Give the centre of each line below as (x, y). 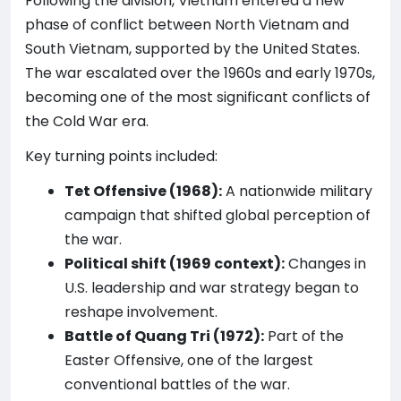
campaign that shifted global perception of (218, 215)
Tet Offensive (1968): (143, 191)
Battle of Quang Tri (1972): (164, 336)
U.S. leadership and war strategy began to (212, 288)
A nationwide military (297, 191)
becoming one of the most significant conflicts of (198, 97)
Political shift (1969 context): (175, 264)
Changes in (325, 264)
